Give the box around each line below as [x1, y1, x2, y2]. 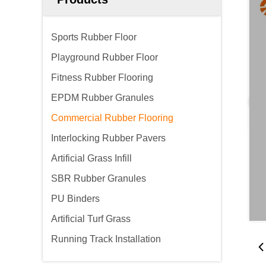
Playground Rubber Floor [51, 52, 158, 62]
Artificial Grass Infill [51, 153, 132, 163]
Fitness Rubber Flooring [51, 72, 153, 83]
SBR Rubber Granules [51, 173, 146, 183]
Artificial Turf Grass [51, 214, 131, 224]
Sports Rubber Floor [51, 32, 137, 42]
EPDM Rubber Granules [51, 93, 154, 103]
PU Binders [51, 194, 100, 204]
